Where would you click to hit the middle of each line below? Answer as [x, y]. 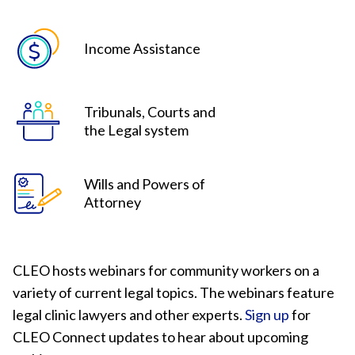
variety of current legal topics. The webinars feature [174, 292]
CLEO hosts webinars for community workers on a [166, 270]
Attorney [113, 202]
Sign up [267, 315]
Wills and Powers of [145, 184]
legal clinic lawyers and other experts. [129, 315]
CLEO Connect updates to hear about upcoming [160, 337]
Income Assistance [142, 48]
